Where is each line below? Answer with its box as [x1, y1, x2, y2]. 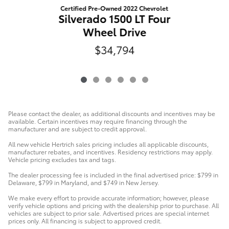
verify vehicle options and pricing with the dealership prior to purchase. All [8, 200, 219, 210]
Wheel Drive [82, 24, 146, 39]
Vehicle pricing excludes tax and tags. [8, 154, 116, 164]
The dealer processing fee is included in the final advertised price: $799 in [8, 170, 218, 179]
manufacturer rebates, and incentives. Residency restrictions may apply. [8, 147, 213, 156]
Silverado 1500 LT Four [58, 11, 171, 26]
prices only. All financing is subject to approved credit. [8, 216, 162, 225]
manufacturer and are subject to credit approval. [8, 124, 147, 133]
